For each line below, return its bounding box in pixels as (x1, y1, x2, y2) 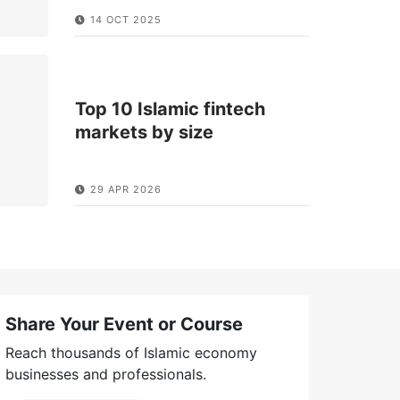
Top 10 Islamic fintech (74, 98, 265, 121)
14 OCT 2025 (89, 12, 162, 26)
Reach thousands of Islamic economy (5, 343, 257, 362)
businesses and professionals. (5, 364, 206, 383)
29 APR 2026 (89, 182, 162, 196)
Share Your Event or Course (5, 312, 243, 335)
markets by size (74, 121, 213, 144)
